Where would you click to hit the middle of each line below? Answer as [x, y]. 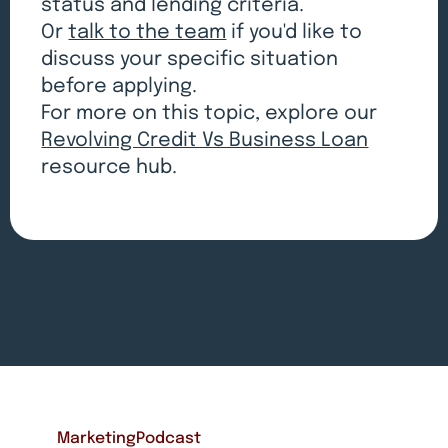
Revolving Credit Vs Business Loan [205, 141]
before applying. [119, 87]
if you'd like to [294, 33]
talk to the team [147, 33]
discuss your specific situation [190, 60]
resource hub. [109, 168]
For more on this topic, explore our [209, 114]
